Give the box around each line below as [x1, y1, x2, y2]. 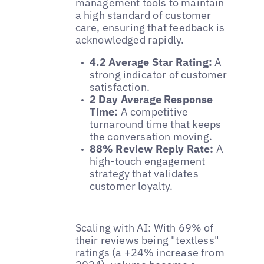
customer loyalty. [89, 179, 173, 193]
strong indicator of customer [89, 67, 227, 81]
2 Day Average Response [89, 92, 213, 106]
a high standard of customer [75, 8, 212, 22]
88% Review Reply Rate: [89, 141, 214, 156]
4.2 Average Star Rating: [89, 55, 212, 69]
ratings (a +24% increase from [75, 245, 225, 259]
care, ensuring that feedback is [75, 20, 225, 34]
